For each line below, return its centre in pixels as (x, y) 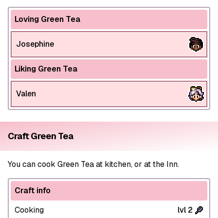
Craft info (33, 191)
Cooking (29, 210)
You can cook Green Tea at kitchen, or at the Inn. (93, 164)
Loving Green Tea (47, 19)
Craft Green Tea (41, 136)
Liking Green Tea (46, 69)
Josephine (35, 44)
